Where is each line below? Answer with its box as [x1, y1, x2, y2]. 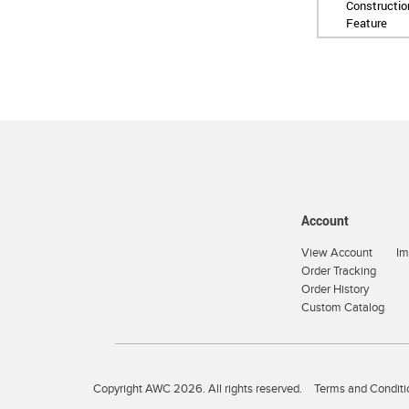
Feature [346, 15, 387, 31]
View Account [300, 246, 372, 260]
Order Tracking [300, 264, 376, 278]
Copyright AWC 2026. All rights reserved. [93, 382, 302, 396]
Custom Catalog [300, 300, 384, 315]
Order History [300, 282, 369, 297]
